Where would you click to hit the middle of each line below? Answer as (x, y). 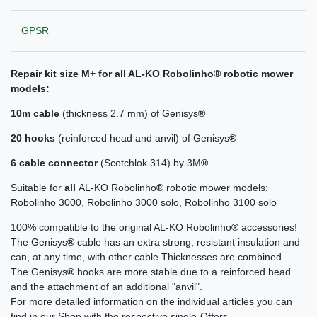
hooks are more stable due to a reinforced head (184, 272)
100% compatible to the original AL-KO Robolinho (121, 227)
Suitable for (38, 188)
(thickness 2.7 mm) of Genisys (129, 114)
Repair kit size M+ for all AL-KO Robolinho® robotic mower (152, 74)
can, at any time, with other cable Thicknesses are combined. (148, 257)
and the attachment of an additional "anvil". (106, 287)
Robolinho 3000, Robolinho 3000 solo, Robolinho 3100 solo (144, 203)
